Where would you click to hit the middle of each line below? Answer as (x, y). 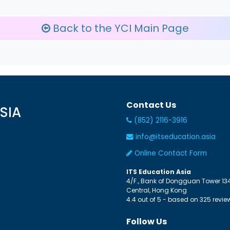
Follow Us (147, 221)
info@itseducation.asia (176, 137)
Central (138, 190)
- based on (181, 199)
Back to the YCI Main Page (119, 28)
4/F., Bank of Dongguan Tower (174, 181)
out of (147, 199)
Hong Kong (170, 190)
